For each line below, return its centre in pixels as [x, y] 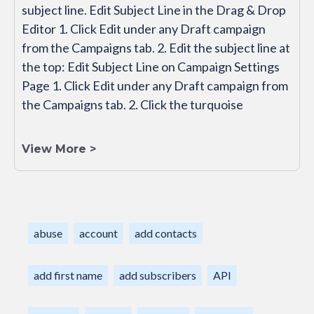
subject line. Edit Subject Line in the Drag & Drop [154, 10]
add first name [68, 275]
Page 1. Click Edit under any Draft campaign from [155, 86]
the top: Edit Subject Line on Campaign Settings [151, 67]
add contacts [166, 233]
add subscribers [158, 275]
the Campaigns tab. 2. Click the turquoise [132, 105]
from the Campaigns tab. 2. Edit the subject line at [156, 48]
